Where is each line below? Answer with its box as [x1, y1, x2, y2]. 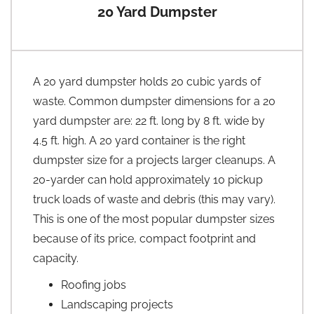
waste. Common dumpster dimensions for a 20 [33, 94, 275, 108]
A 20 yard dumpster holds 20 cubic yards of [33, 74, 261, 88]
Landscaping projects [61, 297, 173, 311]
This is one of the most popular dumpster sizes [33, 212, 275, 226]
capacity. [33, 251, 78, 265]
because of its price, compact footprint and [33, 231, 256, 245]
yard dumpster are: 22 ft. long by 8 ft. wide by [33, 114, 265, 128]
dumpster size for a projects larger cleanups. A [33, 153, 275, 167]
